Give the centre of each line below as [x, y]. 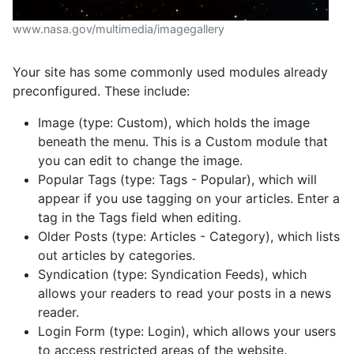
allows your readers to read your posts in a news [185, 294]
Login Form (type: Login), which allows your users [187, 331]
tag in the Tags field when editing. [139, 218]
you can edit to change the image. [140, 161]
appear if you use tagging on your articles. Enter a [189, 199]
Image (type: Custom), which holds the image [174, 123]
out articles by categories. [117, 256]
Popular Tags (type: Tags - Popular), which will [177, 180]
